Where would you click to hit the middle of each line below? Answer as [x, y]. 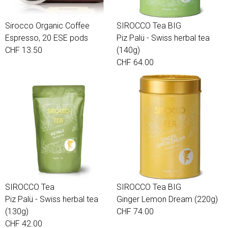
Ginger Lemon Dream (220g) [167, 199]
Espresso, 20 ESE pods [47, 38]
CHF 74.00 [135, 211]
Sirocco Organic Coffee [47, 26]
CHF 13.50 [24, 50]
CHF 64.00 [135, 62]
